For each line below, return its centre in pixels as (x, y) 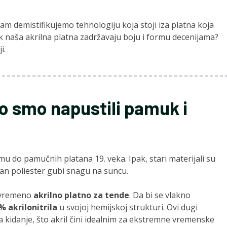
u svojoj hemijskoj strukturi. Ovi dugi (127, 207)
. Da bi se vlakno (160, 195)
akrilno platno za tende (81, 195)
